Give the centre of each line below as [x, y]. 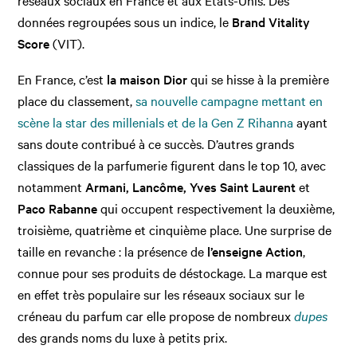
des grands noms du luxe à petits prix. [123, 337]
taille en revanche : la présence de [111, 251]
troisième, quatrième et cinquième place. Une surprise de [175, 230]
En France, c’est [63, 79]
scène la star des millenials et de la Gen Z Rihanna [156, 122]
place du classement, [77, 101]
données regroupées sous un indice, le [125, 22]
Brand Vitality [271, 22]
